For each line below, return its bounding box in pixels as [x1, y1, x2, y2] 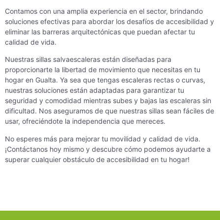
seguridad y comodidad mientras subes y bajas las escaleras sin [5, 96, 211, 105]
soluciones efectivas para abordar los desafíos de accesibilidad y [5, 17, 214, 26]
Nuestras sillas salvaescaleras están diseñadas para [5, 55, 171, 64]
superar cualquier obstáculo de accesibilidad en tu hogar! [5, 155, 190, 164]
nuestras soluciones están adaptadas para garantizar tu [5, 86, 184, 95]
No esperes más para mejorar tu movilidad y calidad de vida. [5, 134, 200, 143]
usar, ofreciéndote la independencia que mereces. [5, 117, 165, 126]
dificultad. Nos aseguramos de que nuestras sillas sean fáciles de [5, 107, 214, 115]
